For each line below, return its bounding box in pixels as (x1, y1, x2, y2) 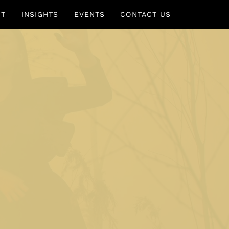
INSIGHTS (21, 10, 59, 18)
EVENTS (74, 10, 105, 18)
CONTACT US (120, 10, 171, 18)
